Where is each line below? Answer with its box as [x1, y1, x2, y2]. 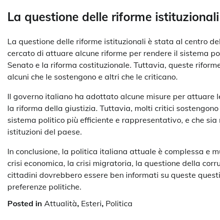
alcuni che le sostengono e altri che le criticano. [7, 72, 178, 82]
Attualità [44, 198, 77, 209]
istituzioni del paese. [7, 127, 82, 137]
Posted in [7, 198, 44, 209]
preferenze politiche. [7, 182, 82, 192]
